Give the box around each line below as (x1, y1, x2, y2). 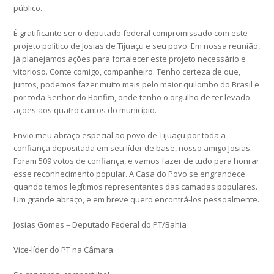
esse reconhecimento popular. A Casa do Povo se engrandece (13, 168, 246, 180)
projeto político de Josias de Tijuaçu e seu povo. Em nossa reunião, (13, 40, 261, 52)
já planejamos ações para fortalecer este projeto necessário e (13, 53, 246, 65)
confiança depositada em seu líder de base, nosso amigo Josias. (13, 143, 253, 154)
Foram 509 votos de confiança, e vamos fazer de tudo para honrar (13, 155, 260, 167)
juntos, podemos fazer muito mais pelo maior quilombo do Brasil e (13, 79, 260, 91)
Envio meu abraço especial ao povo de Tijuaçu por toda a (13, 130, 226, 141)
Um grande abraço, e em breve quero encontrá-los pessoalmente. (13, 194, 260, 206)
